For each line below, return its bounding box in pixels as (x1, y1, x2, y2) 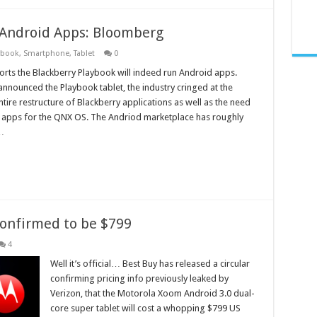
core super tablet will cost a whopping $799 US (50, 303, 241, 314)
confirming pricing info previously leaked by (50, 273, 229, 284)
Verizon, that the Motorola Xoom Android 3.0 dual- (50, 288, 255, 299)
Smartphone (23, 49, 69, 59)
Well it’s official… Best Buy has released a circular (50, 258, 250, 270)
